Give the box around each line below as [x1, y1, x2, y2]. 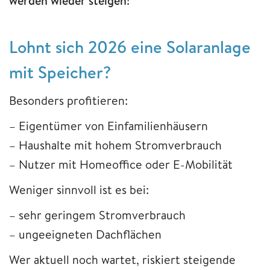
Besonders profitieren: [9, 92, 128, 108]
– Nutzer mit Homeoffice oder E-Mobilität [9, 155, 236, 172]
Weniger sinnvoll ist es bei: [9, 181, 149, 198]
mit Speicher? [9, 60, 111, 84]
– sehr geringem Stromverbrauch [9, 206, 189, 223]
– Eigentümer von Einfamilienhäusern [9, 117, 211, 134]
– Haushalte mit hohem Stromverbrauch [9, 136, 225, 153]
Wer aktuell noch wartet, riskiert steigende [9, 251, 236, 268]
